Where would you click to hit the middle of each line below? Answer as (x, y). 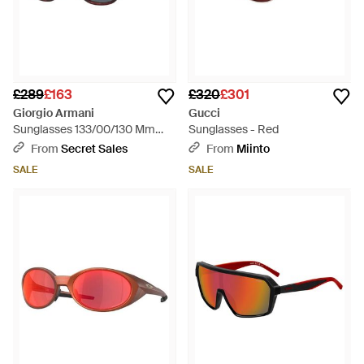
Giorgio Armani (54, 113)
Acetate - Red (49, 145)
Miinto (253, 149)
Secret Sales (94, 149)
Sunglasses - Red (234, 129)
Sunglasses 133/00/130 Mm (84, 129)
